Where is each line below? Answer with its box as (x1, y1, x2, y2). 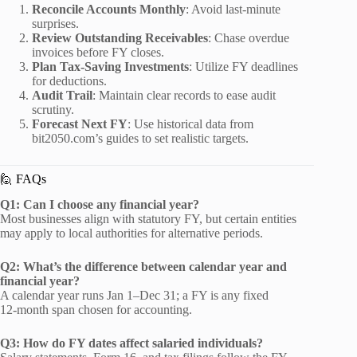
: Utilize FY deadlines (189, 59, 298, 73)
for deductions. (32, 73, 107, 88)
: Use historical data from (127, 116, 253, 131)
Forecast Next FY (32, 116, 127, 131)
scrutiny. (32, 102, 74, 116)
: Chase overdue (208, 30, 289, 45)
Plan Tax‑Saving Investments (32, 59, 189, 73)
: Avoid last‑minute (186, 2, 280, 16)
